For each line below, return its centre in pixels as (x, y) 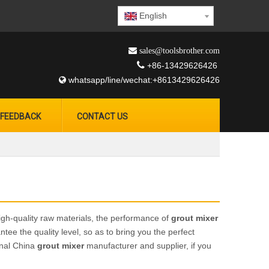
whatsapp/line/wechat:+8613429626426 (143, 80)
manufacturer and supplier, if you (148, 246)
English (153, 16)
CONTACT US (102, 116)
